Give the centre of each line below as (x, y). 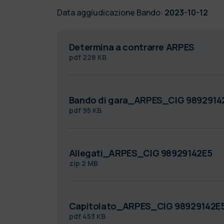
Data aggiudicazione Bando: (110, 12)
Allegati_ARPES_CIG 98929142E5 (140, 153)
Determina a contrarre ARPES (131, 47)
